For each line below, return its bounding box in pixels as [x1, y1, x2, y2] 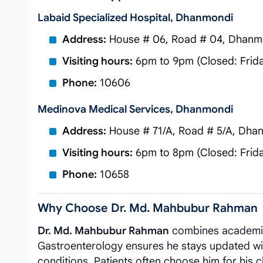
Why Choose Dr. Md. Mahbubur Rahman [38, 201, 258, 215]
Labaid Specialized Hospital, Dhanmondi [38, 11, 233, 24]
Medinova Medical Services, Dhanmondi [38, 103, 233, 116]
